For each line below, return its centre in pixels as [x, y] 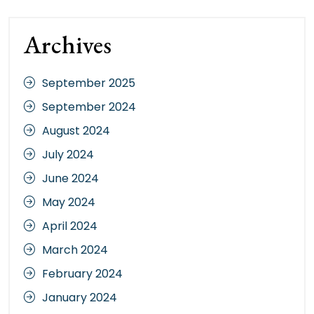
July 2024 [68, 155]
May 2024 [69, 203]
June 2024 [70, 179]
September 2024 [89, 107]
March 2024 [75, 250]
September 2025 [89, 83]
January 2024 [80, 298]
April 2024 [70, 226]
